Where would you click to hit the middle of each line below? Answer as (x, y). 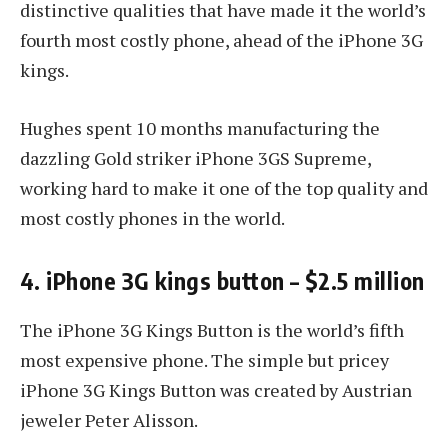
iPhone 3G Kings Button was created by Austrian (216, 390)
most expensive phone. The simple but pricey (204, 360)
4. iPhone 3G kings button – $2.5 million (222, 281)
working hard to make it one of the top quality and (224, 187)
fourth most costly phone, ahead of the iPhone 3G (221, 40)
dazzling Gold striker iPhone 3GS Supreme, (195, 157)
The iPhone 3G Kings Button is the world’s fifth (212, 330)
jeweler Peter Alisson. (109, 420)
